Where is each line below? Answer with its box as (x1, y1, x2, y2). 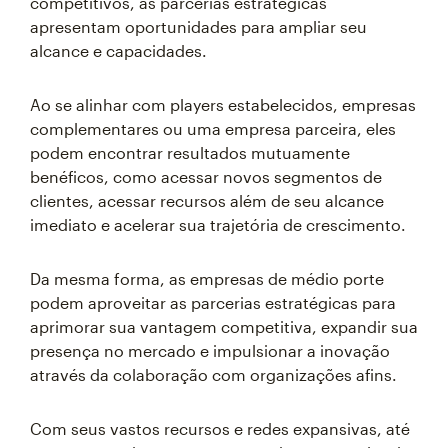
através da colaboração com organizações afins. (30, 365, 397, 384)
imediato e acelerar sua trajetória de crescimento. (30, 215, 406, 234)
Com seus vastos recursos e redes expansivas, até (30, 419, 410, 438)
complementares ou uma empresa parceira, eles (30, 119, 396, 138)
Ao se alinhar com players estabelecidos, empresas (30, 95, 416, 114)
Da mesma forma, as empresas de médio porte (30, 269, 384, 288)
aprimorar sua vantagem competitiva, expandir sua (30, 317, 418, 336)
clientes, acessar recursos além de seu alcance (30, 191, 384, 210)
